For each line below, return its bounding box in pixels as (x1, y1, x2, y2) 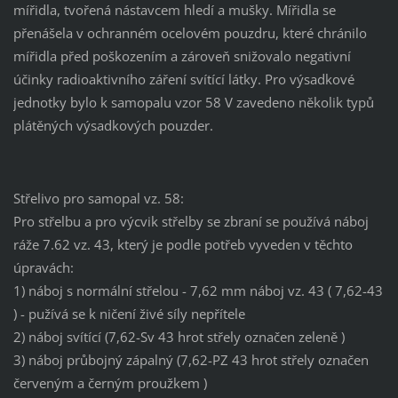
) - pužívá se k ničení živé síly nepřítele (12, 305, 245, 323)
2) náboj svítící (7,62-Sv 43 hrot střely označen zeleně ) (12, 328, 345, 346)
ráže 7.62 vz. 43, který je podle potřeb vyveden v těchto (12, 235, 353, 254)
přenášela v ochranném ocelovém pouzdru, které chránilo (12, 24, 367, 43)
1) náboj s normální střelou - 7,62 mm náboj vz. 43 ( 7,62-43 (12, 282, 383, 300)
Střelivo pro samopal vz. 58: (12, 189, 184, 208)
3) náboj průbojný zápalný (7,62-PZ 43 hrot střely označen (12, 351, 369, 370)
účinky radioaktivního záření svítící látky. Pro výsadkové (12, 70, 354, 89)
